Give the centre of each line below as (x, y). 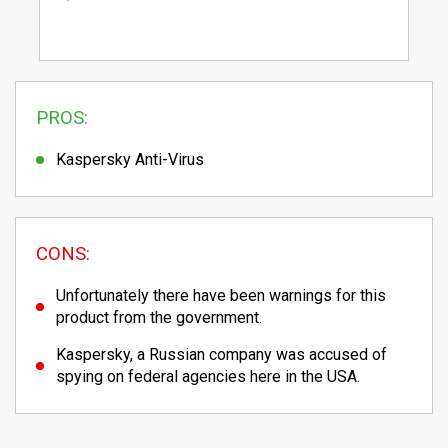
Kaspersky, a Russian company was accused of (221, 354)
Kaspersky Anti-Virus (130, 159)
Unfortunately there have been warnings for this (221, 295)
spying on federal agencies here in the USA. (208, 376)
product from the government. (159, 317)
